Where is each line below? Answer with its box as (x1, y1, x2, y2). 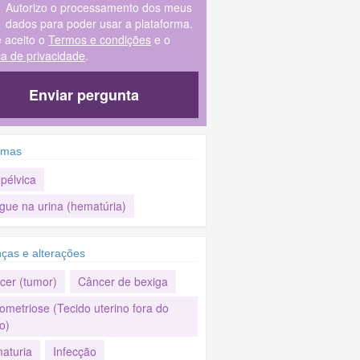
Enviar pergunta (29, 84, 140, 105)
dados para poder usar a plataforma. (5, 15, 193, 31)
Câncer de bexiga (77, 273, 168, 289)
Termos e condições (47, 31, 151, 47)
